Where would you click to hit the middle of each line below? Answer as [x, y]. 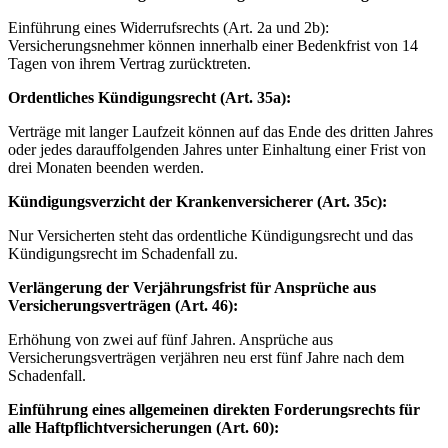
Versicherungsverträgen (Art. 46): [123, 306]
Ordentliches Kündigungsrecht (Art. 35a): [149, 98]
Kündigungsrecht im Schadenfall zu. [123, 254]
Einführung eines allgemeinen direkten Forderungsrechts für [214, 410]
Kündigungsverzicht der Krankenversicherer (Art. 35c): [197, 202]
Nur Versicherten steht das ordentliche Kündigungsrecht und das [210, 236]
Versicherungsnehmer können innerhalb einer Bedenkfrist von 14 [213, 46]
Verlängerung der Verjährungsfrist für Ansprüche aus [192, 288]
